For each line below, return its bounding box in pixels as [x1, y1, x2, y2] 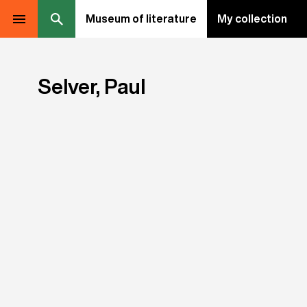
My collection [217, 13, 287, 24]
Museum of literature [86, 13, 197, 24]
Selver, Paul [38, 76, 145, 97]
